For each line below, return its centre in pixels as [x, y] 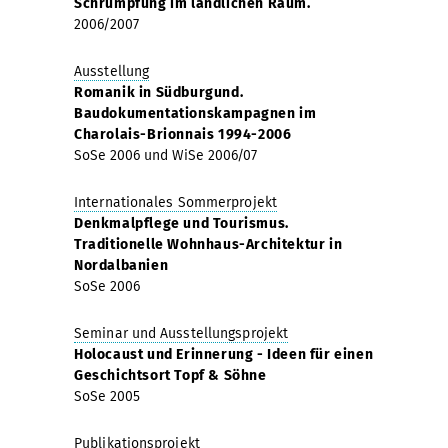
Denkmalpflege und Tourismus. [181, 223]
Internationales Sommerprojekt [175, 202]
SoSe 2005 [107, 396]
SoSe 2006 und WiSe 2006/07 [165, 155]
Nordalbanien [121, 265]
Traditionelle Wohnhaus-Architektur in [208, 244]
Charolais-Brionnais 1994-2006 [183, 134]
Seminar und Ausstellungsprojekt [181, 333]
